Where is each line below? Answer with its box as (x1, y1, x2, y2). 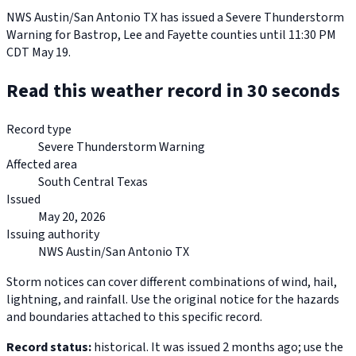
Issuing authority (6, 226, 99, 244)
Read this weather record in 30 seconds (6, 77, 340, 106)
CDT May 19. (6, 44, 71, 62)
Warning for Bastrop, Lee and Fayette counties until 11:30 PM (6, 26, 336, 44)
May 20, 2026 (38, 208, 106, 226)
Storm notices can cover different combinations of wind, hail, (6, 273, 337, 292)
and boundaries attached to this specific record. (6, 308, 262, 327)
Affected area (6, 156, 77, 174)
